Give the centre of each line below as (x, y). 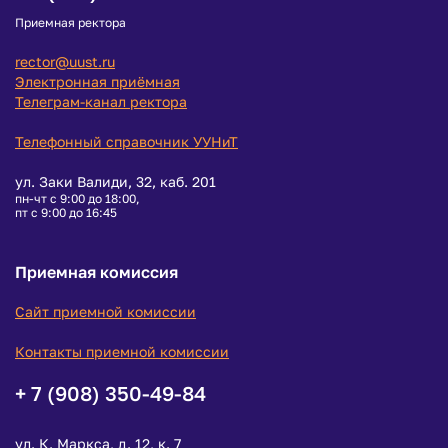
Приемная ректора (70, 22)
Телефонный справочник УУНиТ (126, 141)
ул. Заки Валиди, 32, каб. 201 (115, 181)
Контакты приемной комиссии (122, 351)
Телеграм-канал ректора (101, 101)
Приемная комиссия (96, 272)
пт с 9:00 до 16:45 (66, 212)
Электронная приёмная (97, 81)
